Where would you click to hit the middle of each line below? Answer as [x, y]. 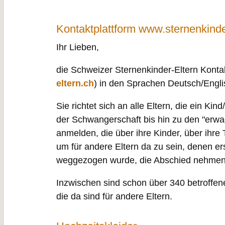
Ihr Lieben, [78, 47]
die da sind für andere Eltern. [114, 197]
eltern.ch [75, 84]
